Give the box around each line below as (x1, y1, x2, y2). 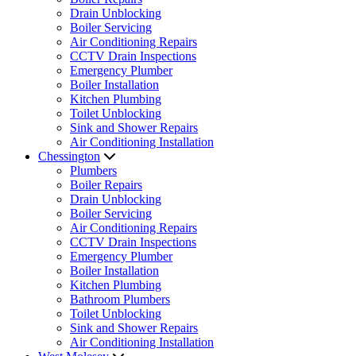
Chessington (38, 149, 100, 163)
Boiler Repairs (70, 178, 142, 192)
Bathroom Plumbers (70, 292, 170, 306)
